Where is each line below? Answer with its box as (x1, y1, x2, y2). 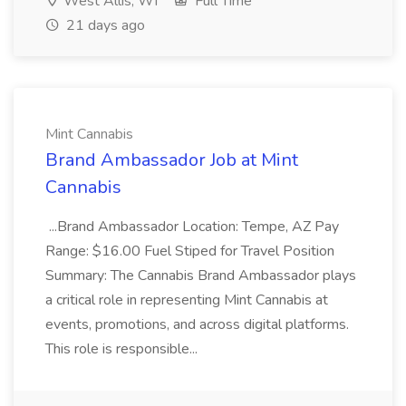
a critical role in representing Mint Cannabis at (45, 290, 328, 310)
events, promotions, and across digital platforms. (45, 314, 349, 334)
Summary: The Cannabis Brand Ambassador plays (45, 266, 356, 285)
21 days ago (63, 15, 145, 35)
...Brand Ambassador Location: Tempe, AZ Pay (45, 217, 339, 237)
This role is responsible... (45, 339, 201, 359)
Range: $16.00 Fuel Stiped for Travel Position (45, 241, 334, 261)
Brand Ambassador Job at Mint (45, 148, 298, 172)
